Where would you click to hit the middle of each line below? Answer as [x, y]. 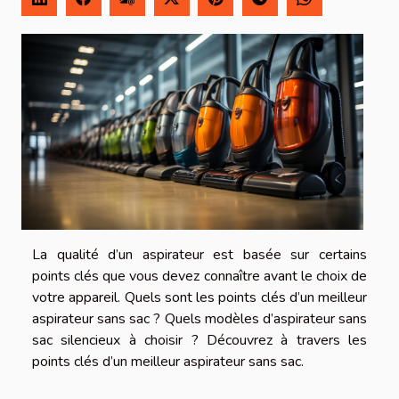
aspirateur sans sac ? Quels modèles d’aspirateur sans [199, 318]
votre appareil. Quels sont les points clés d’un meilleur [199, 297]
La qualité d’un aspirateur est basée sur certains [199, 254]
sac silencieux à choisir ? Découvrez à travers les [199, 340]
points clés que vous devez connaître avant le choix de [199, 276]
